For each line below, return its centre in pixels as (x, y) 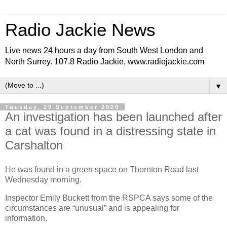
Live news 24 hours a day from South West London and (104, 50)
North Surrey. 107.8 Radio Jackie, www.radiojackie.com (105, 62)
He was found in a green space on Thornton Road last (102, 169)
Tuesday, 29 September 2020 (62, 107)
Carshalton (34, 145)
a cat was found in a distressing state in (110, 131)
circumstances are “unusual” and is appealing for (92, 208)
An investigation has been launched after (113, 117)
